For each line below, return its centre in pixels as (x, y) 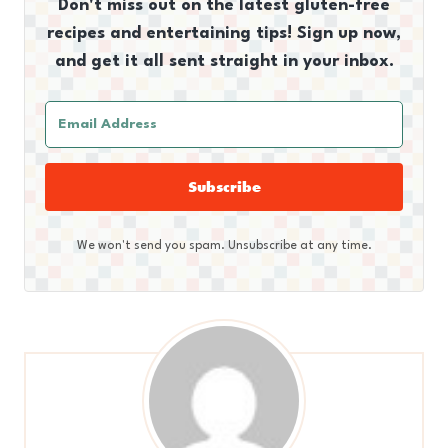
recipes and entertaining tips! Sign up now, (224, 34)
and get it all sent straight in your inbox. (224, 62)
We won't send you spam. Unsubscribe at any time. (224, 246)
